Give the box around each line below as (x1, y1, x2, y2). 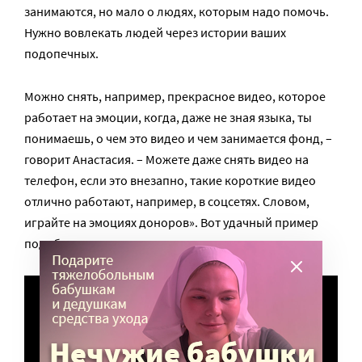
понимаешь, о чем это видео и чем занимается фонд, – (24, 130, 332, 147)
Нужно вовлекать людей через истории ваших (24, 24, 286, 41)
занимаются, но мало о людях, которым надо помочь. (24, 3, 329, 20)
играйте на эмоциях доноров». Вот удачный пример (24, 214, 318, 231)
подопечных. (24, 45, 99, 62)
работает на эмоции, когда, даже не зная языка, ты (24, 109, 312, 126)
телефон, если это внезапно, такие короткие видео (24, 172, 316, 189)
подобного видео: (24, 235, 128, 252)
